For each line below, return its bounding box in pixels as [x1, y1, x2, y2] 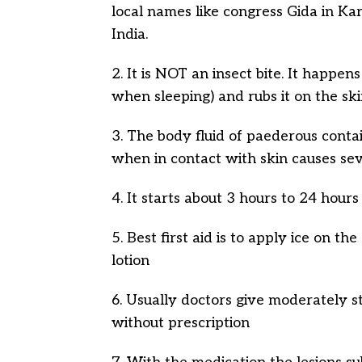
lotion [112, 252, 149, 269]
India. [112, 26, 148, 43]
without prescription [112, 314, 250, 331]
